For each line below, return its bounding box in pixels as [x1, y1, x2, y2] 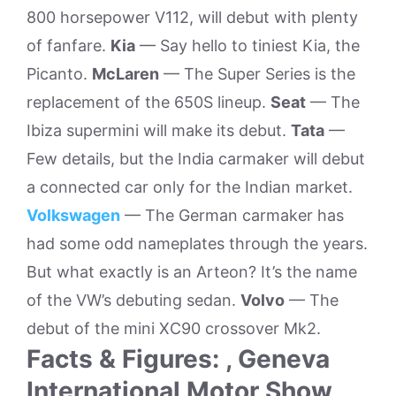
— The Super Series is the [159, 65, 355, 83]
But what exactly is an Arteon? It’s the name [27, 263, 357, 281]
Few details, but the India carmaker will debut [27, 149, 365, 168]
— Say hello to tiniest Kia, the [135, 36, 360, 55]
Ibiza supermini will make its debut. [27, 121, 291, 140]
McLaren [92, 65, 159, 83]
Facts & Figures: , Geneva [27, 344, 330, 374]
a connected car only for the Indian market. [27, 178, 353, 196]
